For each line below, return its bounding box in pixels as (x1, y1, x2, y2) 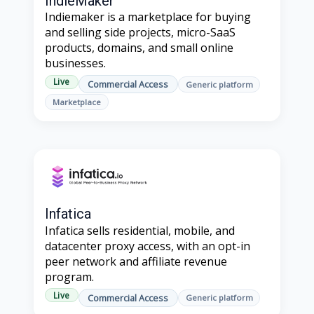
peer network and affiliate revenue (45, 253, 227, 269)
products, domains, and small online (45, 39, 233, 55)
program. (45, 268, 94, 285)
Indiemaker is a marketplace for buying (45, 8, 251, 25)
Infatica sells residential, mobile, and (45, 222, 235, 238)
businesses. (45, 55, 106, 71)
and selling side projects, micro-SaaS (45, 24, 235, 40)
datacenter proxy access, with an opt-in (45, 238, 250, 254)
